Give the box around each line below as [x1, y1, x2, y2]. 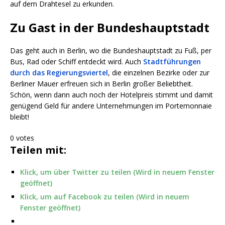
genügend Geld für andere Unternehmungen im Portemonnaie [10, 101, 212, 111]
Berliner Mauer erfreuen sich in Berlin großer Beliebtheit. [10, 79, 193, 89]
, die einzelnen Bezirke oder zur [108, 68, 209, 78]
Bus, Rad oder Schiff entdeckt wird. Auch [10, 57, 143, 67]
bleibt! [10, 112, 29, 122]
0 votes [10, 133, 34, 143]
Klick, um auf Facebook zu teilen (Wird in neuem [20, 192, 189, 202]
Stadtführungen [143, 57, 201, 67]
